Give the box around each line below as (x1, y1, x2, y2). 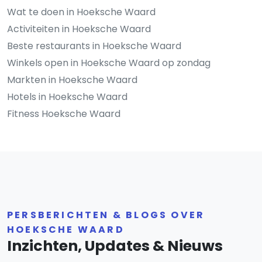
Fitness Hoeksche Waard (7, 107, 120, 121)
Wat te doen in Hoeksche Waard (7, 5, 156, 19)
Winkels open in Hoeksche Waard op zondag (7, 56, 211, 70)
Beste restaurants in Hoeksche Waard (7, 39, 181, 53)
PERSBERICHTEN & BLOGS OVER (7, 208, 205, 222)
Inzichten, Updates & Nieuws (7, 236, 223, 257)
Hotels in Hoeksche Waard (7, 90, 127, 104)
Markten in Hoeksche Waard (7, 73, 137, 87)
